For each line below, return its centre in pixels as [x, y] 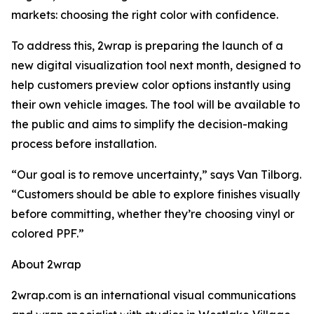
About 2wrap [46, 265]
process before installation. [84, 144]
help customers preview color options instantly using [151, 85]
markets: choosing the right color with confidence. [145, 15]
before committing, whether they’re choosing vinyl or [153, 214]
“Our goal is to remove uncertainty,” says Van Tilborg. [156, 175]
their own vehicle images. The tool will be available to [156, 105]
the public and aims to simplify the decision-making [150, 124]
